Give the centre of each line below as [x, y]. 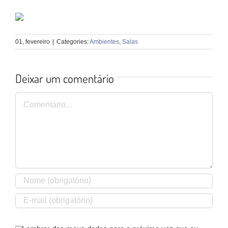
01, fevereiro [33, 41]
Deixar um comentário [65, 78]
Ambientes [104, 41]
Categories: [73, 41]
